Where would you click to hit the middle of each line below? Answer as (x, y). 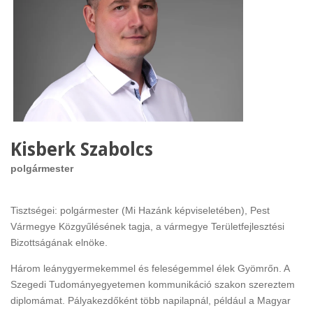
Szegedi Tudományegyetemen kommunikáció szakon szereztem (153, 284)
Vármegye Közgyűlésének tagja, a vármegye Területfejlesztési (147, 226)
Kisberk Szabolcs (82, 149)
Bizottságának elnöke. (59, 242)
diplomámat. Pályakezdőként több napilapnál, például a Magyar (151, 300)
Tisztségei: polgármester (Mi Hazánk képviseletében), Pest (140, 210)
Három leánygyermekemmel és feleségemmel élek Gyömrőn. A (150, 268)
